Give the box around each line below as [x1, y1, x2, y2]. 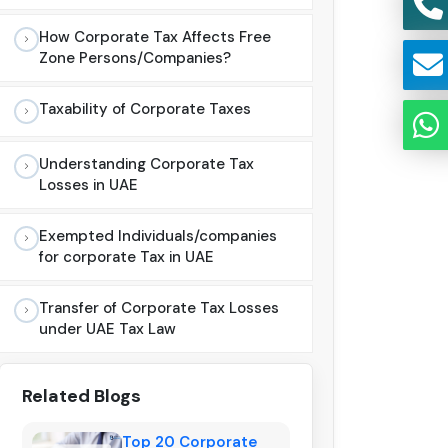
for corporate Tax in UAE [39, 247, 214, 268]
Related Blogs [22, 384, 141, 409]
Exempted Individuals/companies [39, 226, 277, 247]
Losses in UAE [39, 175, 138, 196]
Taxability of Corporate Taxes [39, 99, 251, 120]
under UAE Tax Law [39, 319, 176, 340]
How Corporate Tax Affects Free [39, 27, 271, 48]
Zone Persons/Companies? [39, 48, 231, 69]
